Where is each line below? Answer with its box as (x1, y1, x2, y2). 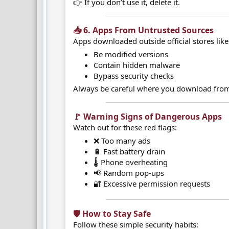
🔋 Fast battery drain (94, 146, 166, 156)
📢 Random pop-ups (94, 167, 165, 178)
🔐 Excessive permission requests (94, 178, 211, 189)
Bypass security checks (94, 70, 174, 81)
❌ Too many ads (94, 135, 151, 146)
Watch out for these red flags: (73, 122, 177, 132)
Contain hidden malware (94, 59, 180, 70)
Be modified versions (94, 49, 169, 59)
